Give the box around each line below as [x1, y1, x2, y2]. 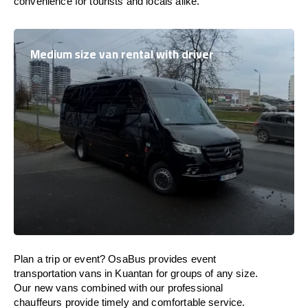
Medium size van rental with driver [30, 43, 214, 65]
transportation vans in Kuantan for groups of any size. [14, 267, 258, 279]
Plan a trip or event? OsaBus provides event [14, 253, 217, 265]
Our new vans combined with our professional [14, 282, 223, 294]
